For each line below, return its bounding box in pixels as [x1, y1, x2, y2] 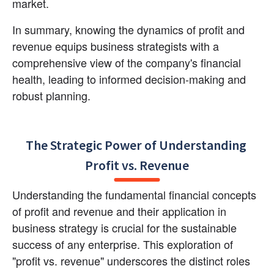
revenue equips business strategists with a [12, 38, 219, 54]
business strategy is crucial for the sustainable [12, 219, 237, 235]
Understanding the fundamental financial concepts [12, 186, 256, 202]
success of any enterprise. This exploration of [12, 235, 233, 252]
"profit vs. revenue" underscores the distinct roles [12, 252, 250, 268]
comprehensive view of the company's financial [12, 54, 241, 71]
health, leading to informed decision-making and [12, 71, 246, 87]
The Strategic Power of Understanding [25, 136, 246, 154]
